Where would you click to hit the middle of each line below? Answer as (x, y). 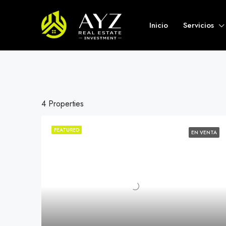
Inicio (158, 25)
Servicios (198, 25)
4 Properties (63, 104)
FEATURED (67, 130)
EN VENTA (204, 132)
